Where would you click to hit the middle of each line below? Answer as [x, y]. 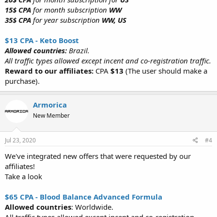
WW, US [113, 20]
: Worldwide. [92, 207]
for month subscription [70, 9]
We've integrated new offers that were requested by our [98, 156]
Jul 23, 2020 [20, 140]
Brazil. [79, 50]
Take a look [23, 176]
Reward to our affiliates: [50, 70]
